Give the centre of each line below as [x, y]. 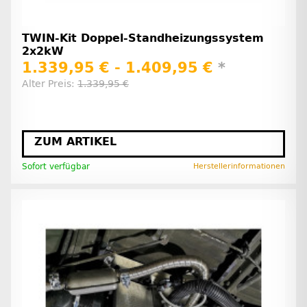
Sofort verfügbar [56, 167]
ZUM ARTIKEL [75, 142]
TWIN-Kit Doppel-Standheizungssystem [143, 38]
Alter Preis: [50, 84]
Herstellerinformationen [239, 167]
